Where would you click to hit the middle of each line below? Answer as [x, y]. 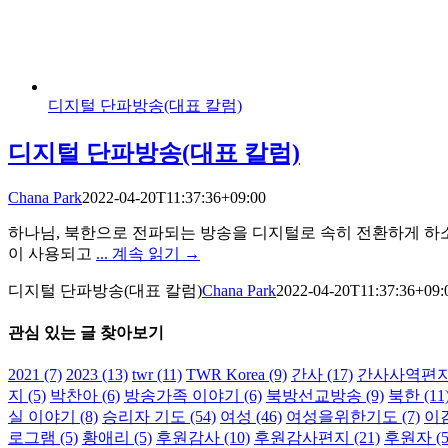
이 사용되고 [52, 253]
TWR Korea [225, 375]
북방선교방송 [314, 396]
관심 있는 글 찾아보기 [86, 333]
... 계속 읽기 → [148, 253]
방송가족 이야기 [182, 396]
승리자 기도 [144, 417]
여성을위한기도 [342, 417]
